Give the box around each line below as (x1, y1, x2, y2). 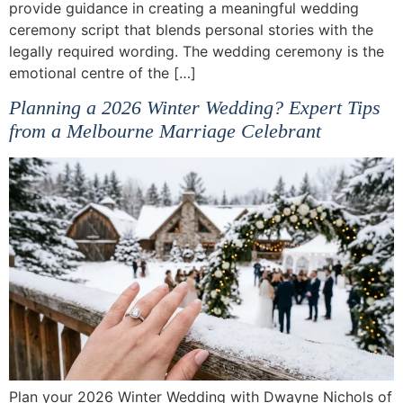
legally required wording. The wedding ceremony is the (9, 42, 384, 61)
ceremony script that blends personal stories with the (9, 21, 373, 40)
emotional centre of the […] (9, 64, 196, 83)
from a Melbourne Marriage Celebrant (9, 120, 321, 143)
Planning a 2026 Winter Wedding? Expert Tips (9, 96, 381, 120)
